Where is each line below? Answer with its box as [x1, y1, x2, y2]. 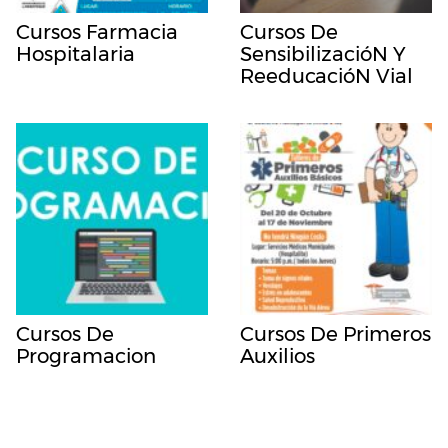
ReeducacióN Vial [240, 64, 413, 89]
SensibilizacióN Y [240, 42, 406, 67]
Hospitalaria [16, 42, 135, 67]
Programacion [16, 344, 156, 369]
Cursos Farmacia [16, 20, 178, 45]
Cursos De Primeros [240, 322, 431, 347]
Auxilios [240, 344, 315, 369]
